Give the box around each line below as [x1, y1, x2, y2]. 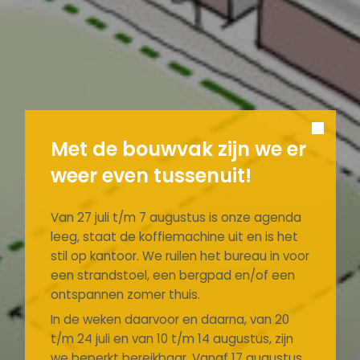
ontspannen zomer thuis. [50, 285, 200, 303]
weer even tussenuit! [50, 162, 252, 189]
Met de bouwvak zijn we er [50, 135, 306, 162]
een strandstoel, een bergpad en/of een [50, 266, 295, 284]
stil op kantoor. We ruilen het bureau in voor [50, 247, 309, 264]
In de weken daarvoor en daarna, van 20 [50, 311, 289, 329]
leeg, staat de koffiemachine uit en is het [50, 227, 298, 245]
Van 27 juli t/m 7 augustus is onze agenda [50, 208, 301, 226]
